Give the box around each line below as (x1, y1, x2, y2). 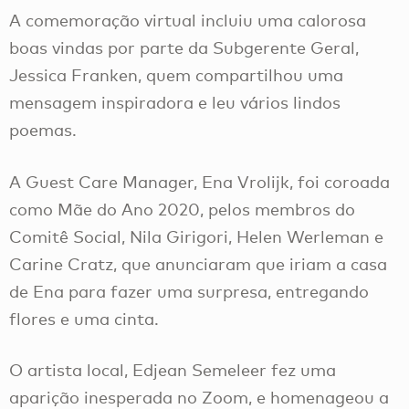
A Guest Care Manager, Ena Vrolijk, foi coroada (9, 171, 390, 192)
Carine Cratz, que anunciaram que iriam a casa (9, 253, 387, 274)
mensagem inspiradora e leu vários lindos (9, 92, 341, 113)
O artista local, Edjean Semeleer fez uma (9, 360, 336, 381)
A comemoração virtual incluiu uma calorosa (9, 10, 366, 31)
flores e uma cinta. (9, 308, 159, 329)
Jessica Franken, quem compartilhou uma (9, 65, 343, 86)
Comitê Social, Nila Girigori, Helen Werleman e (9, 225, 383, 246)
